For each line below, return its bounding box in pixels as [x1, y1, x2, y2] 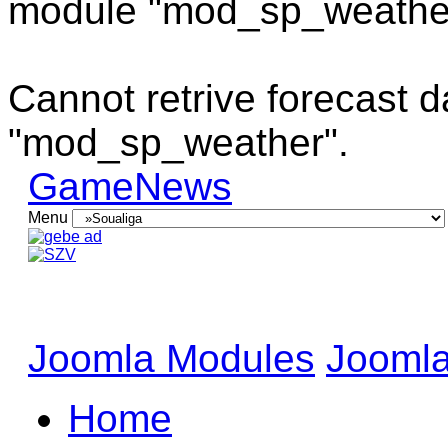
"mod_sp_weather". [8, 121, 349, 165]
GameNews [28, 165, 232, 209]
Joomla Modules [28, 337, 315, 381]
